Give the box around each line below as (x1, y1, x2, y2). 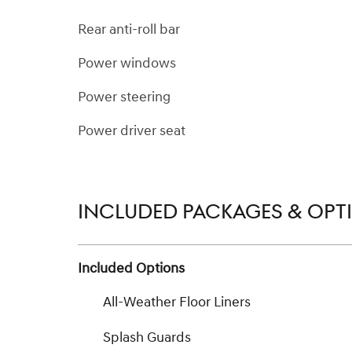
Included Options (78, 259, 185, 278)
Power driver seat (78, 121, 185, 140)
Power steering (78, 87, 170, 106)
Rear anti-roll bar (78, 20, 180, 38)
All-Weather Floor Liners (103, 293, 251, 312)
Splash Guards (103, 328, 191, 347)
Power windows (78, 53, 176, 72)
